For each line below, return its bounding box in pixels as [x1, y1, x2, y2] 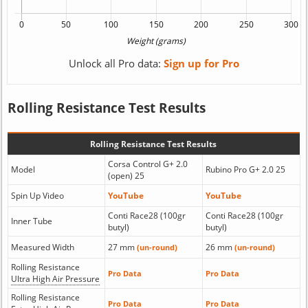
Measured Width [10, 241, 74, 253]
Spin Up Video [10, 190, 64, 201]
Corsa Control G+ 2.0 [107, 158, 188, 170]
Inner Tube [10, 215, 52, 227]
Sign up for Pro [163, 56, 239, 70]
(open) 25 [107, 170, 144, 181]
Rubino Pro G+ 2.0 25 [205, 164, 285, 175]
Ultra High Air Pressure [10, 273, 100, 285]
